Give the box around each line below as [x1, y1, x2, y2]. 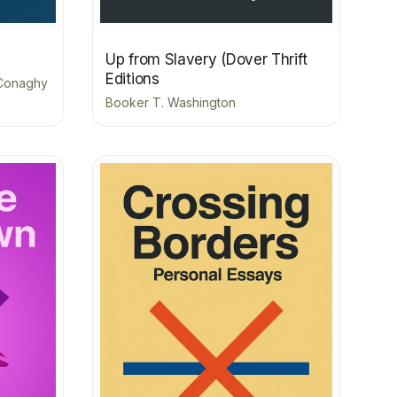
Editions [105, 70, 160, 89]
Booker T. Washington [105, 95, 236, 111]
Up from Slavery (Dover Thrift [105, 51, 307, 69]
